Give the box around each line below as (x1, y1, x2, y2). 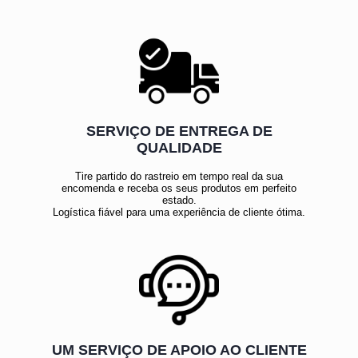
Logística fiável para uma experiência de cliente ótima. (53, 205, 305, 218)
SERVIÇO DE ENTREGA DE (86, 122, 272, 139)
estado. (161, 193, 197, 206)
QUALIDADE (136, 139, 222, 156)
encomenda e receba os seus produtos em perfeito (62, 181, 296, 194)
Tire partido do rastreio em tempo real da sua (75, 169, 283, 182)
